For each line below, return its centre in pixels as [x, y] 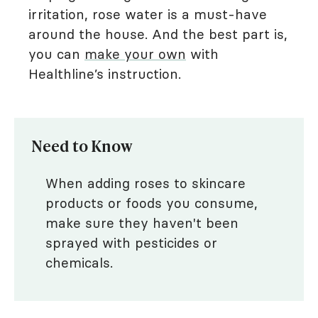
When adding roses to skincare [146, 183]
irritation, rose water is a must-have [148, 14]
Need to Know [82, 146]
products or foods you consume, [152, 203]
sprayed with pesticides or [131, 243]
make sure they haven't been [142, 223]
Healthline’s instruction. [105, 74]
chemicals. [81, 263]
